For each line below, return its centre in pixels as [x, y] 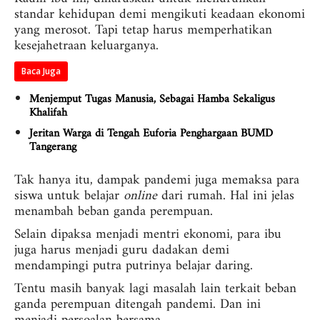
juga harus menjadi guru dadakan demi [122, 251]
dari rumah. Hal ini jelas [226, 196]
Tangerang [53, 147]
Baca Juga [41, 71]
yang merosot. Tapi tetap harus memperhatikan [143, 31]
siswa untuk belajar [69, 196]
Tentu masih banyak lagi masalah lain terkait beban [155, 289]
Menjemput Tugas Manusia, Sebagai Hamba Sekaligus [152, 100]
